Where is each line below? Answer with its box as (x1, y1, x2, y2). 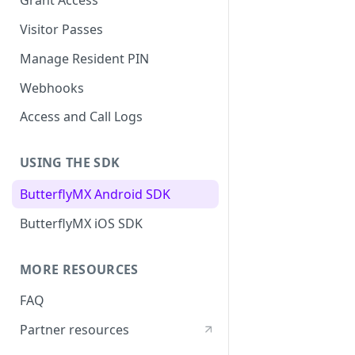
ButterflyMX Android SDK (20, 185, 170, 204)
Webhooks (20, 78, 84, 97)
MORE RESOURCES (20, 260, 139, 278)
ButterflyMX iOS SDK (20, 214, 143, 232)
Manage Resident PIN (20, 49, 149, 67)
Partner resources (20, 321, 129, 339)
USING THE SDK (20, 154, 120, 172)
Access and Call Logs (20, 108, 143, 126)
